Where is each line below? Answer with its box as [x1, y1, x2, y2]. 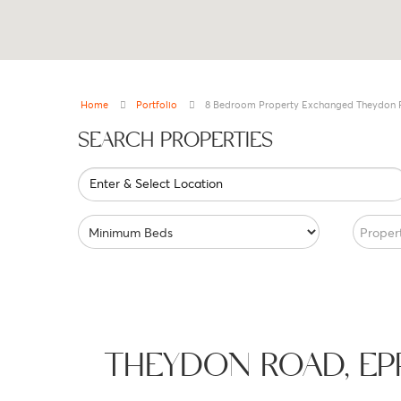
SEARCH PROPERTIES [78, 128, 273, 153]
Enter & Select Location [90, 175, 223, 192]
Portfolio [136, 98, 177, 111]
